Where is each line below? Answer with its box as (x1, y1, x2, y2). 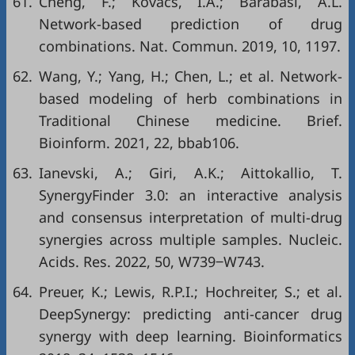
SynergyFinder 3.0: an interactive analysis (39, 185, 342, 204)
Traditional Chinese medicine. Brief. (39, 111, 342, 130)
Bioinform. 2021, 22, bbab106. (39, 133, 239, 152)
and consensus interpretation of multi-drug (39, 208, 342, 227)
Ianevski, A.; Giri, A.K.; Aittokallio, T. (39, 163, 342, 182)
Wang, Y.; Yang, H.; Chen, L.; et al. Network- (39, 67, 342, 86)
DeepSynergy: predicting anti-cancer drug (39, 304, 342, 323)
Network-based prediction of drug (39, 14, 342, 33)
